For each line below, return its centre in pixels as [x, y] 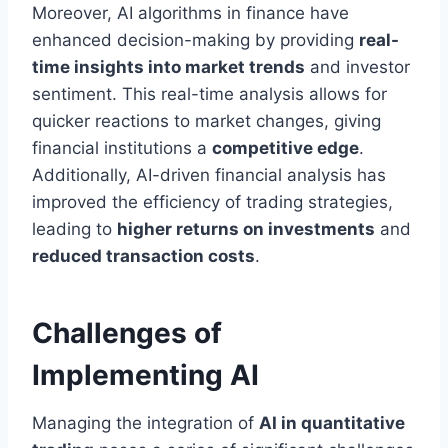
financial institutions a [122, 148]
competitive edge [285, 148]
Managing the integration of [145, 423]
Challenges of [127, 333]
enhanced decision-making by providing [195, 40]
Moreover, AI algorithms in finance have [190, 13]
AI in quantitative [332, 423]
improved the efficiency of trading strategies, [212, 202]
